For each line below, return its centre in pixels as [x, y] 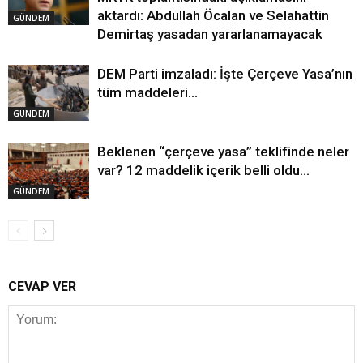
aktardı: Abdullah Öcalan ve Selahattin [213, 16]
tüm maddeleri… [147, 93]
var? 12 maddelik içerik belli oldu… [203, 171]
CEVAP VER [42, 287]
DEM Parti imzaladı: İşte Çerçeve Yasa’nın [225, 74]
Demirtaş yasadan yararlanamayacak [210, 34]
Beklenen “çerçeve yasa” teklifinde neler [223, 152]
